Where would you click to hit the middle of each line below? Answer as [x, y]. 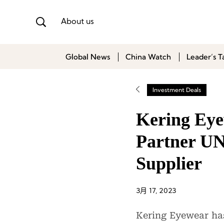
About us [77, 22]
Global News [88, 57]
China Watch [148, 57]
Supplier [169, 163]
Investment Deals [177, 90]
